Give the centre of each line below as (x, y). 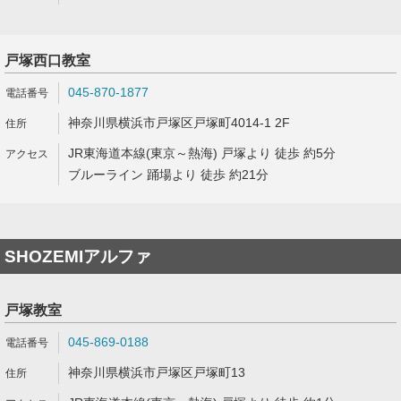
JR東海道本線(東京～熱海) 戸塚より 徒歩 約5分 (202, 153)
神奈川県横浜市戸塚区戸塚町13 (157, 372)
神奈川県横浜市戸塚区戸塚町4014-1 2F (179, 123)
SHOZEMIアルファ (78, 256)
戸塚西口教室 (47, 60)
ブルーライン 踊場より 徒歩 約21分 (168, 175)
